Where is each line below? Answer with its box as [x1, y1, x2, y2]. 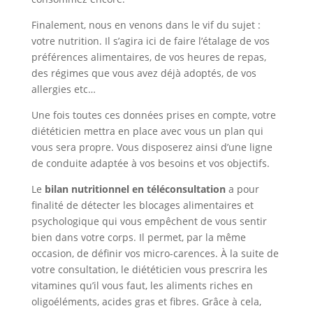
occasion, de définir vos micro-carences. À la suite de [31, 247, 279, 261]
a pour [225, 182, 259, 196]
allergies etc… [31, 82, 101, 96]
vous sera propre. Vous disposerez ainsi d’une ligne [31, 140, 272, 154]
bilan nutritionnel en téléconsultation [44, 182, 226, 196]
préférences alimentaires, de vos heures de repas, [31, 50, 266, 64]
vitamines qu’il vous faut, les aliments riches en [31, 279, 253, 293]
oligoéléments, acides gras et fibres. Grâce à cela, [31, 295, 261, 309]
